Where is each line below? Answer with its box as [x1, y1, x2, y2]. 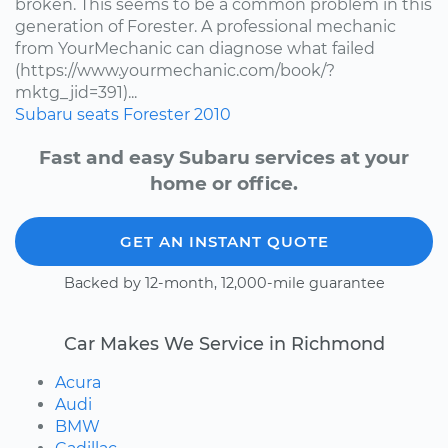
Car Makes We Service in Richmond [63, 332, 385, 354]
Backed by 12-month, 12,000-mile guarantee [63, 273, 385, 292]
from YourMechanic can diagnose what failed [15, 38, 375, 58]
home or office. [150, 171, 298, 195]
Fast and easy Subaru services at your [39, 145, 409, 169]
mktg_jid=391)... [15, 82, 137, 102]
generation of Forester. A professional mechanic [15, 16, 396, 36]
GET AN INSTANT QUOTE [119, 231, 329, 251]
